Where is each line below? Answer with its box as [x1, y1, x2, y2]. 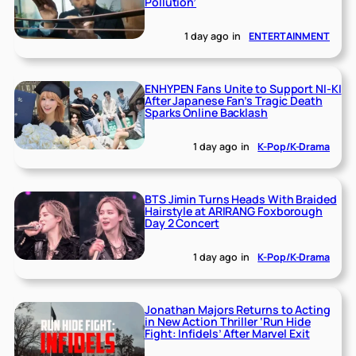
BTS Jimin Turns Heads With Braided [145, 192, 337, 207]
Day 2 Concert [145, 215, 219, 231]
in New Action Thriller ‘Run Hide [145, 314, 311, 329]
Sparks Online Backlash [145, 105, 268, 121]
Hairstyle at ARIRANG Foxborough [145, 203, 323, 219]
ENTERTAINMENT [249, 29, 330, 44]
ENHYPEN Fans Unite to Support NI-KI [145, 81, 342, 97]
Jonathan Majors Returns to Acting [145, 302, 331, 317]
